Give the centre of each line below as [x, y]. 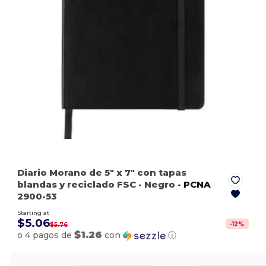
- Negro [157, 185]
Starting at [34, 213]
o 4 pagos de [46, 235]
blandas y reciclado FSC [78, 185]
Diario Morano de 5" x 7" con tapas [102, 173]
